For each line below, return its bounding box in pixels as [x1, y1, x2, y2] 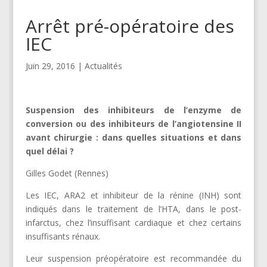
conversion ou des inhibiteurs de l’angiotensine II [25, 117, 242, 129]
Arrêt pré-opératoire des [25, 13, 234, 38]
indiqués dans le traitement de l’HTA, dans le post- [25, 203, 242, 215]
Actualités [84, 60, 122, 72]
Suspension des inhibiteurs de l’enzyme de [25, 104, 242, 116]
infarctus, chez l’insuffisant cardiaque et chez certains [25, 216, 242, 228]
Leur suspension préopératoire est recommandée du [25, 252, 242, 264]
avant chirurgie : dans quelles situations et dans [25, 131, 242, 143]
